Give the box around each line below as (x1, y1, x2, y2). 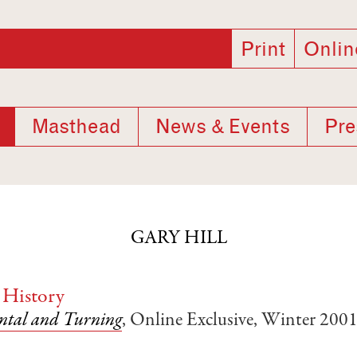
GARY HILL (130, 229, 227, 249)
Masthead (32, 115, 121, 139)
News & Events (155, 115, 290, 139)
